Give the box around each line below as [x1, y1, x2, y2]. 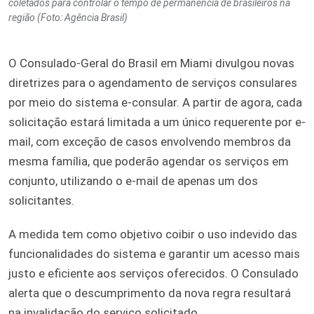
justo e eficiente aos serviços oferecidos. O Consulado [8, 266, 299, 281]
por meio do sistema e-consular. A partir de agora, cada [8, 95, 302, 110]
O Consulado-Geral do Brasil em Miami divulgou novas [8, 56, 294, 71]
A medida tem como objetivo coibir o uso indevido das [8, 227, 297, 242]
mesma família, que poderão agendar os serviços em [8, 154, 289, 169]
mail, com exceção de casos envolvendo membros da [8, 135, 291, 149]
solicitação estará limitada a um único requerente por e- [8, 115, 306, 130]
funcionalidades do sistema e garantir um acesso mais [8, 247, 300, 261]
